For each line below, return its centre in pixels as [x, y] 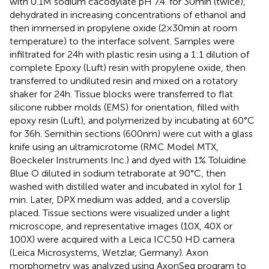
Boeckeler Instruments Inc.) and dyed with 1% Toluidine [128, 160]
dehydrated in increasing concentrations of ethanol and [128, 15]
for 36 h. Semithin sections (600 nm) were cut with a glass [131, 134]
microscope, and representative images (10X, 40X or [121, 226]
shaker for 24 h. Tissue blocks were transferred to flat [121, 94]
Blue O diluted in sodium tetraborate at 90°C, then [118, 174]
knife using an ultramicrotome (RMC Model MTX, [114, 147]
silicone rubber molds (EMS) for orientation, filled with [124, 107]
